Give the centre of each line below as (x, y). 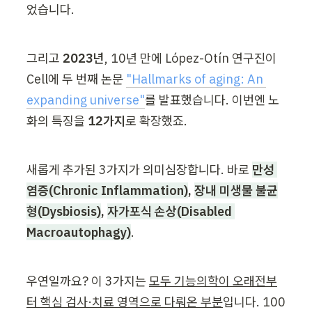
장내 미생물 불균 (236, 190)
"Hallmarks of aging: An (195, 79)
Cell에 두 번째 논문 (76, 79)
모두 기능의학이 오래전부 (213, 281)
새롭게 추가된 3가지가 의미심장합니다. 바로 (139, 169)
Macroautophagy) (79, 232)
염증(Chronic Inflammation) (107, 190)
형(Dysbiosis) (64, 211)
